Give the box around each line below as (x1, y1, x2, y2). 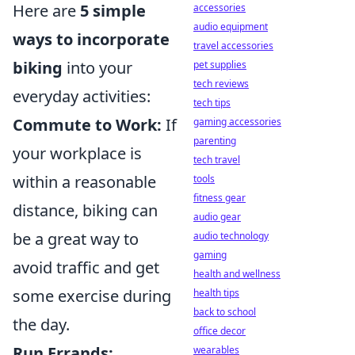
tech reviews (193, 77, 249, 90)
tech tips (193, 96, 231, 109)
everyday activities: (13, 86, 151, 107)
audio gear (193, 210, 241, 223)
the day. (13, 314, 70, 335)
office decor (193, 324, 246, 338)
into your (63, 57, 132, 78)
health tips (193, 286, 239, 300)
